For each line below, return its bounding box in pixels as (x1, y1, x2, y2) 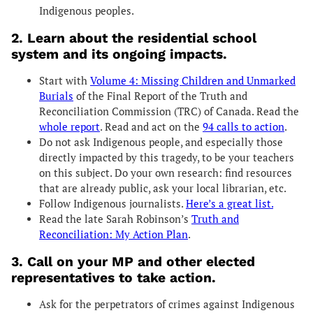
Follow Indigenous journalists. (39, 196, 186, 210)
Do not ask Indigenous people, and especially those (39, 135, 283, 149)
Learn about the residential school (27, 29, 256, 46)
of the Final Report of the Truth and (73, 89, 247, 103)
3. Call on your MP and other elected (11, 253, 255, 270)
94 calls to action (203, 119, 284, 133)
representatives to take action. (11, 269, 216, 286)
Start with (39, 73, 90, 87)
